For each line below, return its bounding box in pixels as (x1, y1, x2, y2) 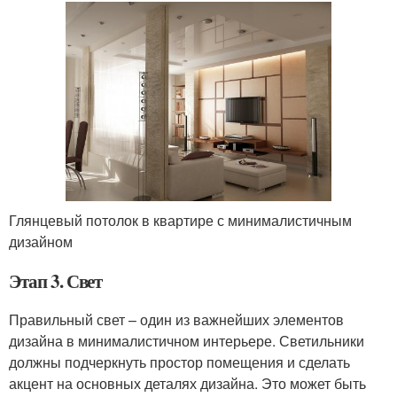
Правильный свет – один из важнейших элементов (9, 308, 344, 330)
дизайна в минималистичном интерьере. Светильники (9, 330, 364, 351)
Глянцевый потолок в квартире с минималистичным (9, 209, 352, 230)
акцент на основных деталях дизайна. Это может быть (9, 372, 366, 393)
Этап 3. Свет (9, 267, 103, 294)
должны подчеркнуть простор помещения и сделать (9, 351, 350, 372)
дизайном (9, 230, 73, 252)
